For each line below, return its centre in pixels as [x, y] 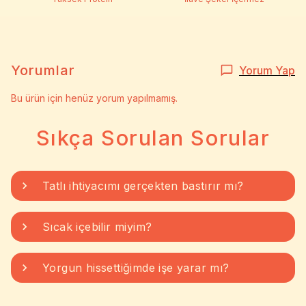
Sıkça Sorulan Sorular [153, 138]
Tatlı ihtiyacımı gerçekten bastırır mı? [147, 186]
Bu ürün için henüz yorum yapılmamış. [94, 98]
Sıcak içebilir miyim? [97, 227]
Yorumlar [43, 70]
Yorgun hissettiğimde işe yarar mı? [136, 268]
